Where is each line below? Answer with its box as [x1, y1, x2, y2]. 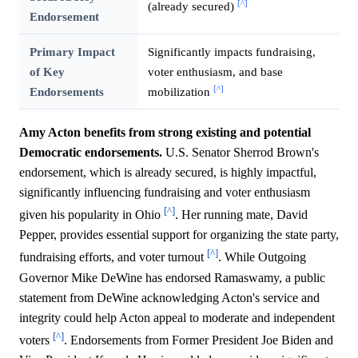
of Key [29, 65, 65, 79]
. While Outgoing [218, 250, 306, 265]
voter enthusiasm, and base [147, 65, 283, 79]
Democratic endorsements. [19, 145, 162, 160]
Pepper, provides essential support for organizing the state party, [19, 228, 339, 242]
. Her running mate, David [175, 208, 308, 222]
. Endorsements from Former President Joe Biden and [64, 333, 333, 348]
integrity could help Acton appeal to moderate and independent [19, 310, 335, 324]
